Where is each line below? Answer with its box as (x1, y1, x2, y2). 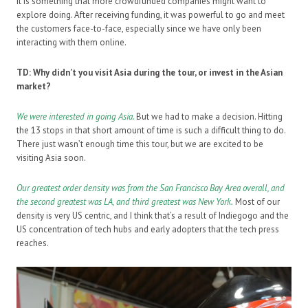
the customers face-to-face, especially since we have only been (16, 23, 261, 35)
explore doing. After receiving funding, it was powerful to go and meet (16, 9, 285, 21)
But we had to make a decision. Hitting (136, 111, 283, 123)
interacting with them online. (16, 36, 126, 49)
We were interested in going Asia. (16, 111, 134, 123)
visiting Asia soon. (16, 152, 86, 164)
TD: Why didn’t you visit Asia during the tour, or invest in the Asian (16, 67, 283, 79)
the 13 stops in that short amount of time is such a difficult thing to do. (16, 124, 285, 137)
